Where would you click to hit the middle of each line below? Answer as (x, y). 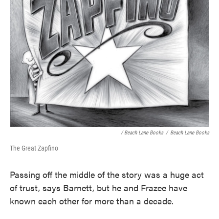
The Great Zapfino (34, 148)
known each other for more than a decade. (92, 201)
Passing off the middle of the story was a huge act (107, 175)
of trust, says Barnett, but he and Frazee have (99, 188)
